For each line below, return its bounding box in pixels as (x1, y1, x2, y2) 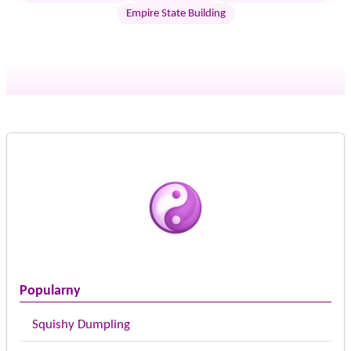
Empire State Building (125, 7, 226, 20)
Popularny (20, 283, 81, 299)
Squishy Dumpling (32, 317, 130, 331)
